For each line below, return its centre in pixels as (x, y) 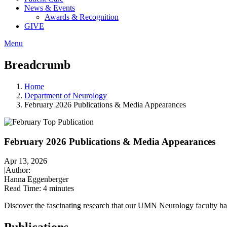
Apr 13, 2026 (26, 161)
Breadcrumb (37, 65)
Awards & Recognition (82, 17)
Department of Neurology (66, 95)
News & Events (50, 8)
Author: (18, 170)
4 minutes (58, 188)
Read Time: (23, 188)
